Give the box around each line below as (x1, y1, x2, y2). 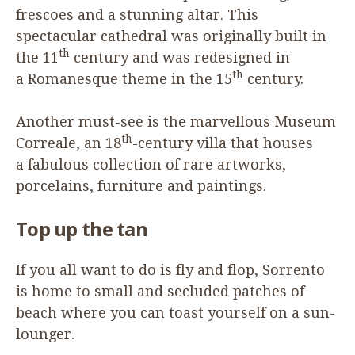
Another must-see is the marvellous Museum (16, 113, 336, 130)
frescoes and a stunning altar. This (16, 6, 258, 23)
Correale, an (16, 134, 105, 151)
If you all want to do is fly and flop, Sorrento (16, 261, 325, 278)
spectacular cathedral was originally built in (16, 27, 326, 44)
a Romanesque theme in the (16, 70, 216, 87)
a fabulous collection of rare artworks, (16, 155, 286, 173)
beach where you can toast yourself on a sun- (16, 303, 335, 321)
